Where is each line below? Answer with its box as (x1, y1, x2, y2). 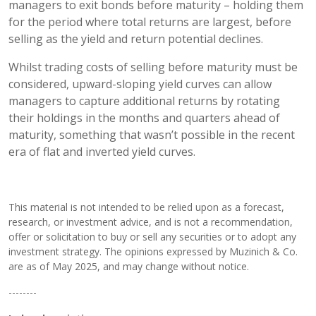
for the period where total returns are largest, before (8, 13, 291, 30)
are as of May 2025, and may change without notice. (8, 259, 249, 273)
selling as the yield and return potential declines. (8, 30, 263, 47)
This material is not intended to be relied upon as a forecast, (8, 200, 284, 214)
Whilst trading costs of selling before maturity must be (8, 59, 298, 75)
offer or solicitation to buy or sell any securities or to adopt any (8, 229, 296, 243)
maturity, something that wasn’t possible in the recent (8, 126, 295, 142)
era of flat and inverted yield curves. (8, 143, 195, 159)
